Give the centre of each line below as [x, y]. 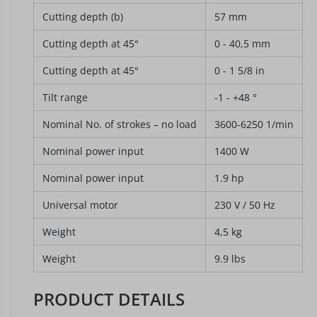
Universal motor [80, 205]
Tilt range [65, 97]
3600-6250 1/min [254, 124]
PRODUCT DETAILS [109, 299]
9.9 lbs [230, 259]
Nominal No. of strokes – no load [120, 124]
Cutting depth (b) [83, 17]
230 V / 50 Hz [245, 205]
